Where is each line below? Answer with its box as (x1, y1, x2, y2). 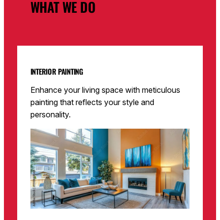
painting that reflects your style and (30, 97, 154, 108)
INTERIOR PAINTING (30, 66, 83, 77)
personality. (30, 110, 71, 120)
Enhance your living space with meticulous (30, 85, 180, 95)
